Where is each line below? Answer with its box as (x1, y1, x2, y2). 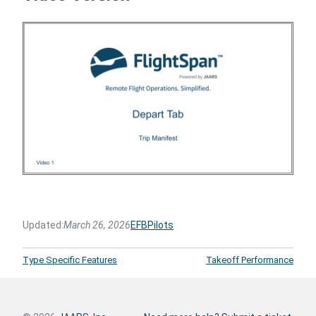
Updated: (23, 219, 63, 231)
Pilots (147, 219, 174, 231)
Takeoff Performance (206, 254, 293, 265)
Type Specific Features (23, 254, 117, 265)
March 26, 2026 (63, 219, 130, 231)
